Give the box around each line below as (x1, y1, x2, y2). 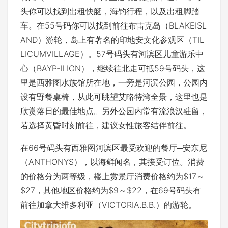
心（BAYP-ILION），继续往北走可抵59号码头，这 (20, 63, 205, 73)
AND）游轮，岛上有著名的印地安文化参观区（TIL (20, 34, 204, 45)
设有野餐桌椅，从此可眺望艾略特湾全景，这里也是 (20, 91, 208, 102)
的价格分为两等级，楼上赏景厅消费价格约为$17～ (20, 170, 205, 181)
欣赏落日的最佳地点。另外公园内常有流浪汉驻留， (20, 105, 208, 116)
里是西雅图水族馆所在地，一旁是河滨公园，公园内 (20, 77, 208, 88)
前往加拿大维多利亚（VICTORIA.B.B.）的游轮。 (20, 199, 196, 210)
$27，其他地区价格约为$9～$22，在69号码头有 (20, 185, 201, 195)
